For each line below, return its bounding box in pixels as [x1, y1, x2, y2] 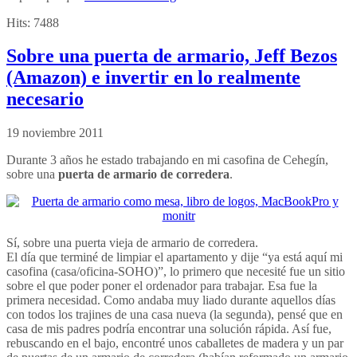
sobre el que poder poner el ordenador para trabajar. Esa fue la [6, 279, 317, 293]
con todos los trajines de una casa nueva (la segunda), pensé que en [6, 308, 343, 322]
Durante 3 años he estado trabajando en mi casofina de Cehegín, [6, 153, 328, 167]
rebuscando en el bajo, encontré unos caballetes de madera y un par [6, 336, 343, 351]
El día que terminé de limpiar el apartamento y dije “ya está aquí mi [6, 250, 343, 265]
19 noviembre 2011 [6, 126, 104, 140]
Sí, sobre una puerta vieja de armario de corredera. [6, 236, 258, 250]
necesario [6, 88, 84, 110]
